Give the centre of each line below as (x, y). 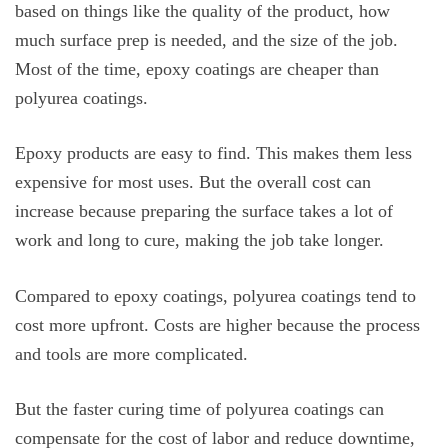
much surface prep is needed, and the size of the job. (206, 39)
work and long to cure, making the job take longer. (199, 240)
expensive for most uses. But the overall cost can (193, 182)
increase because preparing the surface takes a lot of (204, 211)
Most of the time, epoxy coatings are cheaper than (197, 68)
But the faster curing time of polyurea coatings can (199, 409)
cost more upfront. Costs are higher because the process (217, 324)
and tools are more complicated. (131, 353)
